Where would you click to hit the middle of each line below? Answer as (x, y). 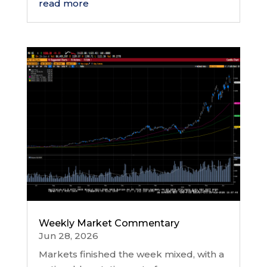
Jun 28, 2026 (68, 236)
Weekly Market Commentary (109, 223)
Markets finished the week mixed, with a (131, 254)
